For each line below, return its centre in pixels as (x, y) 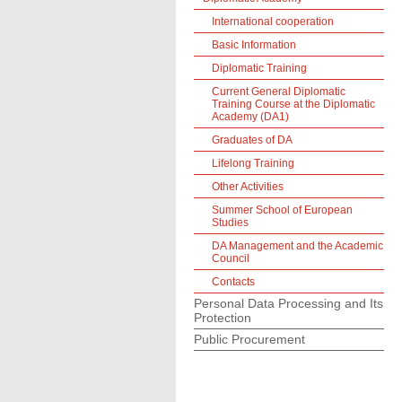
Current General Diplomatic (279, 92)
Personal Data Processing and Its (288, 303)
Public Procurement (249, 339)
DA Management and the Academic (297, 246)
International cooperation (273, 22)
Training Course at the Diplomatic (293, 104)
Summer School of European (282, 210)
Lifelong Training (253, 163)
